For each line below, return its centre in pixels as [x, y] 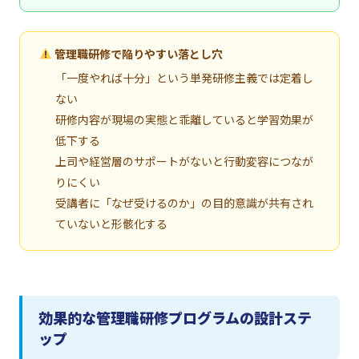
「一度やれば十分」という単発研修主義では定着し [184, 78]
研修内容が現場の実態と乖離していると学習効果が [184, 120]
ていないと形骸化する [111, 224]
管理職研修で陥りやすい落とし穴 [137, 54]
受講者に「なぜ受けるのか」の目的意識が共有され [184, 203]
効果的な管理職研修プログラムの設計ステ [175, 318]
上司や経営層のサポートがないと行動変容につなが [184, 161]
